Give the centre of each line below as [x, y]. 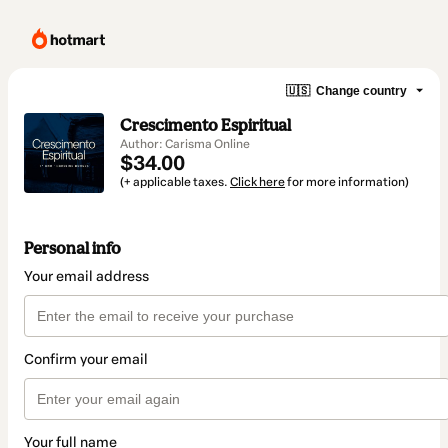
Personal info [72, 248]
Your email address [86, 277]
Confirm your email [86, 360]
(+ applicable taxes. [175, 182]
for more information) [347, 182]
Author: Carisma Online [185, 144]
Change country [361, 90]
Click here [257, 182]
